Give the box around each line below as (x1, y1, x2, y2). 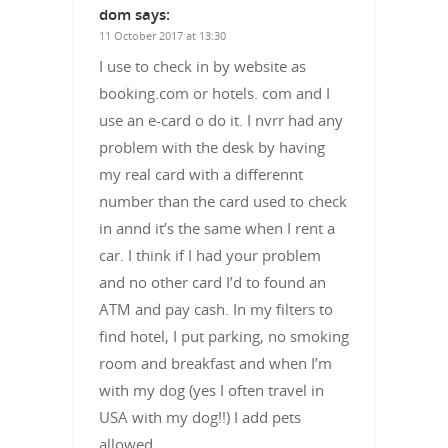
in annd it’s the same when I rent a (99, 217, 335, 238)
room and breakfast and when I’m (99, 352, 332, 373)
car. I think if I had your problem (99, 244, 321, 265)
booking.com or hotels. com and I (99, 82, 330, 103)
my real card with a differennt (99, 163, 303, 184)
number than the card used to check (99, 190, 347, 211)
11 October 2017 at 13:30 (99, 27, 226, 43)
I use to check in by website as (99, 55, 306, 76)
